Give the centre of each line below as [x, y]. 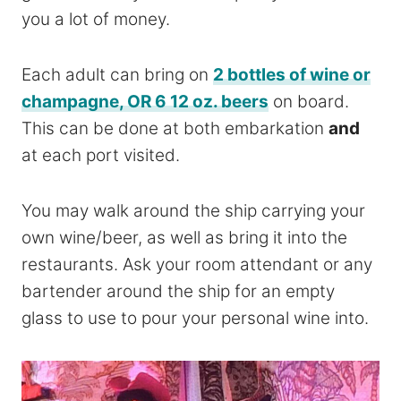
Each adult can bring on [117, 74]
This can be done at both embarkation [175, 128]
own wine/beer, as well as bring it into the [184, 237]
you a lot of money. [96, 19]
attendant [279, 264]
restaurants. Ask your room [131, 264]
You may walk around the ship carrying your [193, 210]
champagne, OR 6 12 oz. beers [145, 101]
